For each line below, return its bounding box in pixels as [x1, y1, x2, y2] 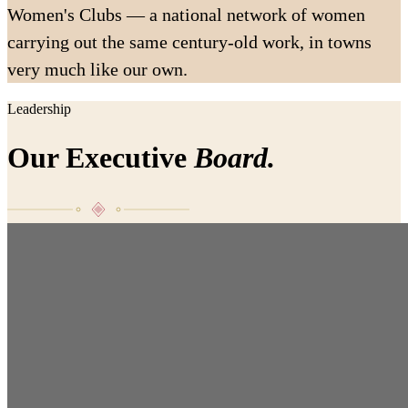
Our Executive [7, 141, 194, 175]
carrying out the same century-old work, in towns [7, 31, 372, 52]
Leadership [7, 100, 71, 117]
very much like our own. [7, 58, 188, 79]
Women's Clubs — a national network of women [7, 4, 365, 25]
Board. [194, 141, 275, 175]
